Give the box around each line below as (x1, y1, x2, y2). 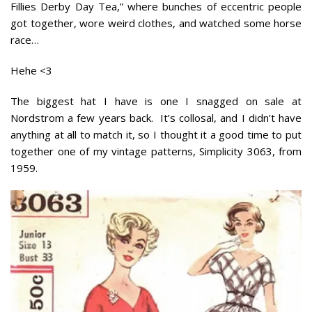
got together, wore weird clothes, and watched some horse (10, 15, 302, 30)
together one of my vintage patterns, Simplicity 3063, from (10, 143, 302, 158)
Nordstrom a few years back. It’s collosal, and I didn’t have (10, 110, 302, 125)
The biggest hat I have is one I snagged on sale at (10, 93, 302, 108)
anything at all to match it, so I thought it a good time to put (10, 127, 302, 141)
